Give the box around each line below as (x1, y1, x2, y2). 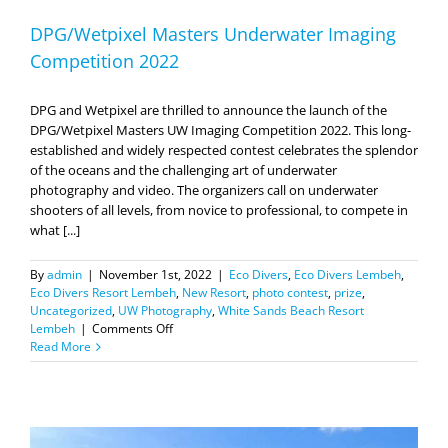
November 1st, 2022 (99, 266, 212, 284)
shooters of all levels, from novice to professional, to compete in (30, 201, 408, 220)
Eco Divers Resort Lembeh (30, 284, 176, 302)
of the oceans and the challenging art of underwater (30, 161, 337, 180)
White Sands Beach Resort (218, 302, 364, 320)
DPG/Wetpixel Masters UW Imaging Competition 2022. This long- (30, 121, 411, 140)
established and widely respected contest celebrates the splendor (30, 141, 418, 160)
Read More (30, 338, 91, 356)
